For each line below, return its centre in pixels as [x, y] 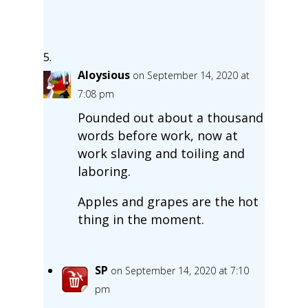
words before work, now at [157, 135]
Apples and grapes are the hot [168, 201]
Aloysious [103, 75]
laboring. [104, 171]
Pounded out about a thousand [170, 117]
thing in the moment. [141, 219]
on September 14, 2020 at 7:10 [179, 270]
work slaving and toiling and [161, 153]
